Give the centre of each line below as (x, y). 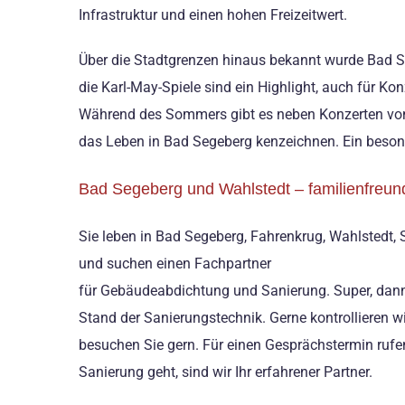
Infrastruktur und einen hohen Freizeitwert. (213, 15)
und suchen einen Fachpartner (175, 263)
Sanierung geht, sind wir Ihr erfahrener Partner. (226, 372)
